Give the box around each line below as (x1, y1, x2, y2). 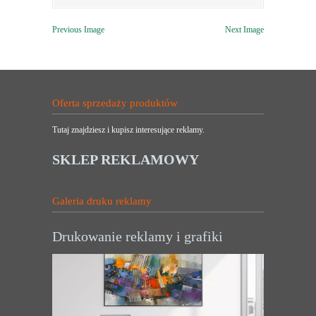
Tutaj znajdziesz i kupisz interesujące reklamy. (52, 125, 205, 135)
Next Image (225, 25, 264, 35)
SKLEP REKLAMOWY (52, 152, 199, 167)
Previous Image (52, 25, 104, 35)
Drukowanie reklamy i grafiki (52, 229, 223, 244)
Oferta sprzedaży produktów (52, 97, 178, 109)
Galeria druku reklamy (52, 195, 152, 207)
